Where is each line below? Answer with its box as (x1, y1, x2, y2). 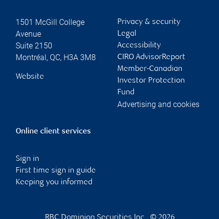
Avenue (16, 29, 41, 39)
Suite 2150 (16, 41, 52, 50)
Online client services (16, 127, 91, 136)
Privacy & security (117, 18, 180, 26)
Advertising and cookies (117, 99, 199, 109)
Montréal (16, 52, 46, 62)
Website (16, 72, 44, 81)
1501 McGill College (16, 17, 85, 27)
